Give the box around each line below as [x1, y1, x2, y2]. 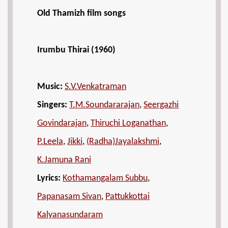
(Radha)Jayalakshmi [87, 137, 159, 147]
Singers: [37, 100, 67, 110]
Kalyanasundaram [37, 210, 103, 220]
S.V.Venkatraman [65, 82, 126, 92]
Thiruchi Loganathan [91, 119, 166, 128]
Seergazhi [144, 100, 179, 110]
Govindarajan [37, 119, 87, 128]
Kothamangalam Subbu [63, 174, 148, 183]
